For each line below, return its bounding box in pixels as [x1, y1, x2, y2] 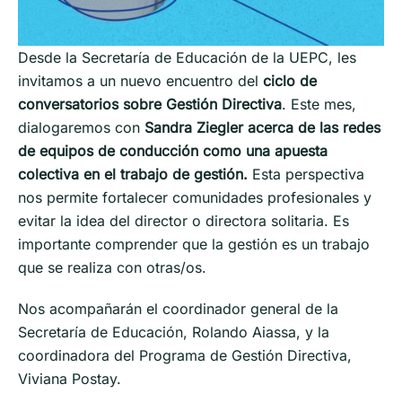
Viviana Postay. [18, 369, 126, 388]
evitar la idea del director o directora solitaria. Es [18, 211, 349, 230]
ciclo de [263, 71, 317, 90]
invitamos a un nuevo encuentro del [18, 71, 263, 90]
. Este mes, [282, 94, 356, 113]
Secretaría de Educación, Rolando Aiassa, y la [18, 322, 329, 341]
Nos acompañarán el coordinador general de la [18, 299, 338, 318]
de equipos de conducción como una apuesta [18, 141, 328, 160]
